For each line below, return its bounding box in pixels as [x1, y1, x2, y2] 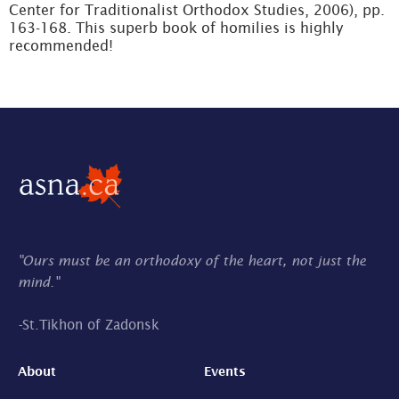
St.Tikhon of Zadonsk [22, 316, 159, 332]
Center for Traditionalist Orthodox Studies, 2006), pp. [9, 2, 385, 18]
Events [204, 362, 246, 379]
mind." [18, 273, 59, 289]
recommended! [9, 37, 113, 53]
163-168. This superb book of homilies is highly [9, 20, 343, 36]
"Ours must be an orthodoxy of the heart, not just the [18, 252, 366, 268]
